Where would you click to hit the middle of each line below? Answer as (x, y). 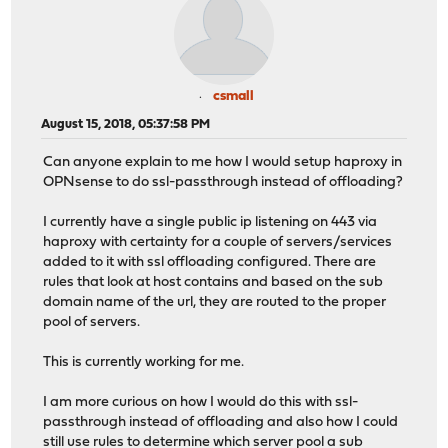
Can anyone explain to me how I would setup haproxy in (223, 163)
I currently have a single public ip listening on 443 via (210, 223)
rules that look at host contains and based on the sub (213, 283)
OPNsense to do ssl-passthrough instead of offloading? (223, 183)
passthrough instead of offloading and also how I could (221, 423)
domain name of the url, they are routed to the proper (215, 303)
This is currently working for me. (144, 363)
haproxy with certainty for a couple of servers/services (218, 243)
